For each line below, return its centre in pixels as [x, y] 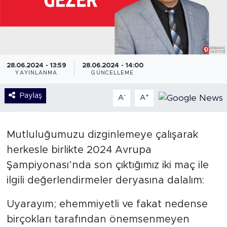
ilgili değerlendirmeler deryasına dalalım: [105, 181]
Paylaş [31, 96]
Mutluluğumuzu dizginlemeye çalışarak [102, 135]
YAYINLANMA [36, 73]
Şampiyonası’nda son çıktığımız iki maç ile [107, 165]
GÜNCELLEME [113, 73]
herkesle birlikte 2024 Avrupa [79, 150]
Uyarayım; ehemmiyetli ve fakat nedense [107, 204]
